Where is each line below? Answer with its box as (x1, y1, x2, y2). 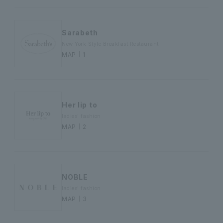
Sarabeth (62, 28, 98, 37)
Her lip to (62, 100, 98, 109)
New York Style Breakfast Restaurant (62, 41, 159, 47)
